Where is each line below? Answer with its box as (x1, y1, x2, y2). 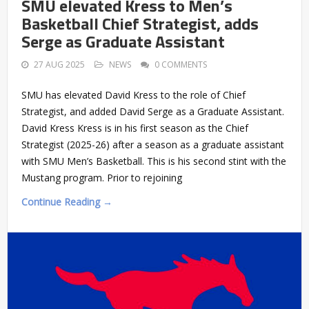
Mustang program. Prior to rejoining (21, 170, 182, 184)
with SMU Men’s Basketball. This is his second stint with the (21, 154, 286, 168)
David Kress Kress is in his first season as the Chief (21, 121, 248, 134)
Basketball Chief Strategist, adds (21, 10, 259, 36)
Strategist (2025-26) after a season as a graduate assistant (21, 137, 284, 151)
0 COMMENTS (154, 58, 207, 70)
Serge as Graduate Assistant (21, 28, 225, 54)
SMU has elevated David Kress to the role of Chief (21, 88, 246, 101)
